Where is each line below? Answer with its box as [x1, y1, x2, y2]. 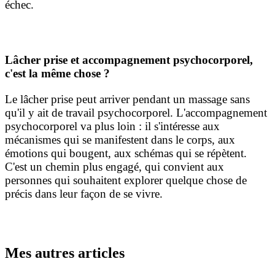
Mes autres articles [5, 244, 125, 261]
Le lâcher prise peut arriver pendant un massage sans [5, 92, 250, 106]
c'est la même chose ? [5, 67, 110, 80]
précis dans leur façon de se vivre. [5, 187, 163, 200]
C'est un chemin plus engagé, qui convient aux [5, 160, 224, 173]
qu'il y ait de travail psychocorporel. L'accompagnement [5, 106, 267, 119]
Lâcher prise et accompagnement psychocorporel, [5, 53, 253, 67]
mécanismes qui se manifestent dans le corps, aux [5, 133, 235, 146]
